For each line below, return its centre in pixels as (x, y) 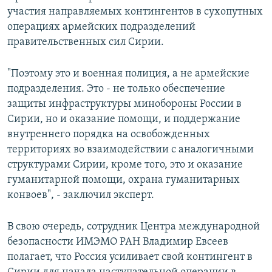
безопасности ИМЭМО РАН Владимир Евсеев (118, 242)
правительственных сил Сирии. (86, 42)
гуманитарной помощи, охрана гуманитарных (124, 180)
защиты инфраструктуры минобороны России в (124, 104)
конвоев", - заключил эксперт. (81, 195)
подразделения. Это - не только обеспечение (116, 89)
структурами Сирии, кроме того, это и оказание (125, 165)
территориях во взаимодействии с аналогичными (131, 149)
